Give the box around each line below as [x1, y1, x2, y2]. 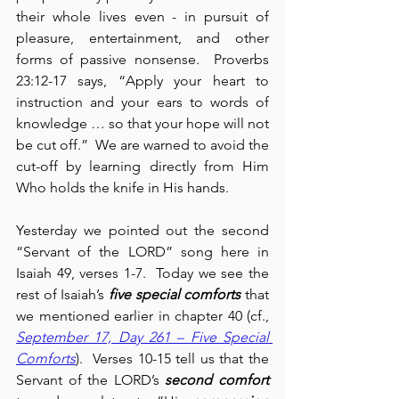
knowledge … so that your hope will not [16, 115, 269, 132]
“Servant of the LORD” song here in [16, 243, 269, 260]
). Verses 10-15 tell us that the [76, 350, 269, 367]
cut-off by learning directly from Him [16, 158, 269, 175]
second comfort [165, 371, 270, 388]
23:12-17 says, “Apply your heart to [16, 72, 269, 89]
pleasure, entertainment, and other [16, 29, 269, 46]
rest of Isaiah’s [16, 286, 109, 303]
